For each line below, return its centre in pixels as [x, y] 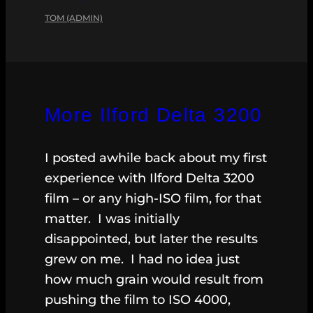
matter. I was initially [112, 219]
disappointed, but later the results [151, 239]
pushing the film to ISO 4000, [138, 300]
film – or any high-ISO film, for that [153, 199]
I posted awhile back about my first [156, 158]
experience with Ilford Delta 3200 [150, 179]
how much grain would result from [154, 280]
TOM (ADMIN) [74, 18]
